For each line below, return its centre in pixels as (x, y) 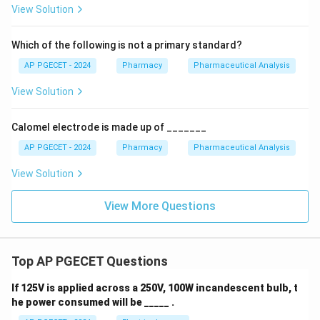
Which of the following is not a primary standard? (127, 45)
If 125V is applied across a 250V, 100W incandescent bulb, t (155, 288)
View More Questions (160, 206)
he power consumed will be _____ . (93, 302)
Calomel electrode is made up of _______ (109, 127)
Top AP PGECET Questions (90, 261)
